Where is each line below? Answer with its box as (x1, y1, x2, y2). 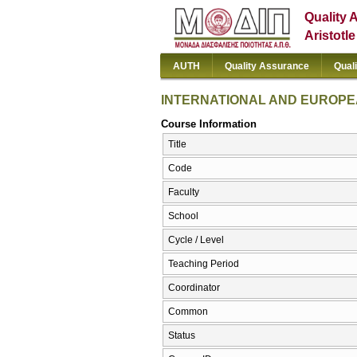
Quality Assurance (225, 61, 309, 72)
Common (168, 306, 208, 318)
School (168, 210, 198, 222)
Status (168, 330, 195, 342)
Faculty (168, 186, 199, 198)
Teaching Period (168, 258, 239, 270)
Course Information (161, 117, 257, 130)
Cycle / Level (168, 234, 224, 246)
